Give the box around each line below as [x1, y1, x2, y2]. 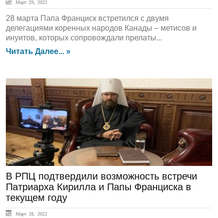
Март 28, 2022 [13, 211, 47, 216]
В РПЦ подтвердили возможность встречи [6, 171, 197, 182]
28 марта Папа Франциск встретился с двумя [6, 14, 169, 22]
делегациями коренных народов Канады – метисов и [6, 24, 197, 32]
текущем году [6, 192, 67, 203]
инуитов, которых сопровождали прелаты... [6, 34, 162, 42]
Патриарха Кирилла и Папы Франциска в [6, 182, 191, 192]
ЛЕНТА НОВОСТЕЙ [12, 89, 99, 100]
